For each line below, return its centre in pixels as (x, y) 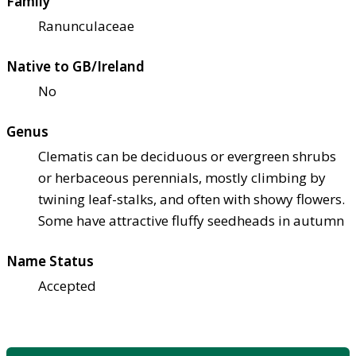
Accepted (67, 286)
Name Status (50, 261)
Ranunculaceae (86, 26)
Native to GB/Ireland (75, 67)
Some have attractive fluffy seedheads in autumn (191, 221)
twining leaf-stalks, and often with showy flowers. (192, 199)
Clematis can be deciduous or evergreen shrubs (187, 157)
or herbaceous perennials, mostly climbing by (182, 178)
